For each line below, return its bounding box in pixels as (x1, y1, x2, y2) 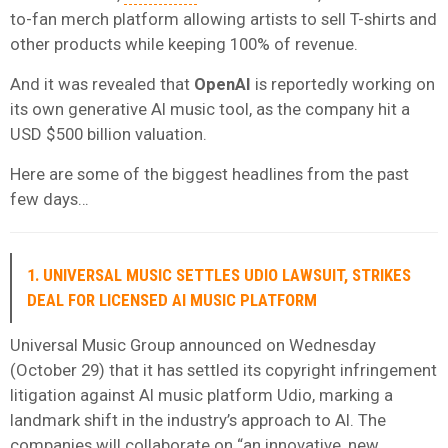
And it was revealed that (10, 73, 194, 94)
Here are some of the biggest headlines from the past (10, 163, 409, 184)
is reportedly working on (251, 73, 435, 94)
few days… (10, 188, 89, 209)
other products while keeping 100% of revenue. (10, 33, 358, 54)
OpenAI (194, 73, 251, 94)
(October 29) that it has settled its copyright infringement (10, 359, 437, 380)
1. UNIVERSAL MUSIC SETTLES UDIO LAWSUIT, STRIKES (27, 264, 411, 285)
